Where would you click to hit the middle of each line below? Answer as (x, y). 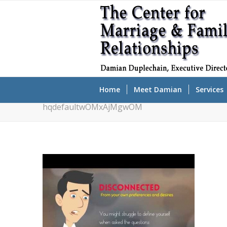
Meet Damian (158, 89)
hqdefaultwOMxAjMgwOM (92, 107)
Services (209, 89)
